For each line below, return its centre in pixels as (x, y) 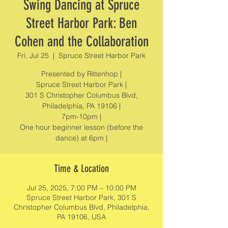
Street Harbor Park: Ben (81, 23)
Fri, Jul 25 (33, 55)
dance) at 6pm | (81, 138)
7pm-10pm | (81, 117)
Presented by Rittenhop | (81, 74)
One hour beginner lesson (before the (81, 127)
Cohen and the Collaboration (81, 41)
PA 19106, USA (81, 217)
